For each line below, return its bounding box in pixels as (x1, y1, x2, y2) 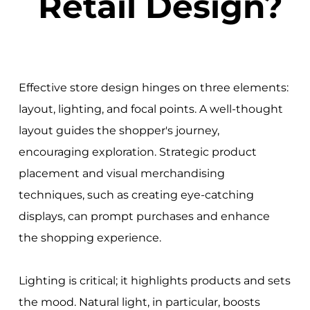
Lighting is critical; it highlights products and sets (18, 273, 291, 287)
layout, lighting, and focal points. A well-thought (18, 102, 283, 116)
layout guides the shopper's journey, (18, 123, 219, 137)
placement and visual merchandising (18, 166, 225, 180)
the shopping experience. (18, 230, 161, 244)
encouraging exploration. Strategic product (18, 145, 257, 158)
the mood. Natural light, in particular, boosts (18, 295, 260, 309)
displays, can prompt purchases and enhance (18, 209, 270, 223)
